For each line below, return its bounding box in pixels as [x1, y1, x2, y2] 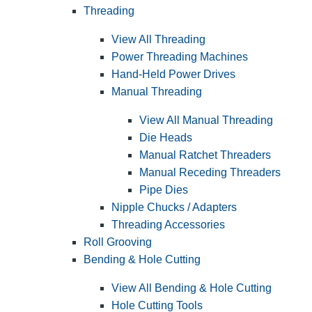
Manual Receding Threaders [139, 166, 281, 178]
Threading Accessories [111, 218, 225, 231]
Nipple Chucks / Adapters [111, 201, 237, 213]
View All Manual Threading [139, 114, 273, 126]
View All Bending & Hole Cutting [111, 281, 272, 294]
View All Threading [111, 33, 205, 45]
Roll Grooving [84, 235, 152, 248]
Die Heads [139, 131, 192, 143]
